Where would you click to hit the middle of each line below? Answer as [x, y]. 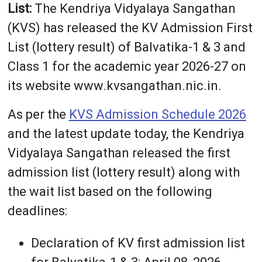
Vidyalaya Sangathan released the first [119, 153]
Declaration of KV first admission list [138, 243]
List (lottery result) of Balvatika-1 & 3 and [126, 47]
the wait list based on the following [110, 192]
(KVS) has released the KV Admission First [130, 28]
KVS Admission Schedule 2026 [157, 115]
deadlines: [37, 211]
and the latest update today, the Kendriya [126, 134]
